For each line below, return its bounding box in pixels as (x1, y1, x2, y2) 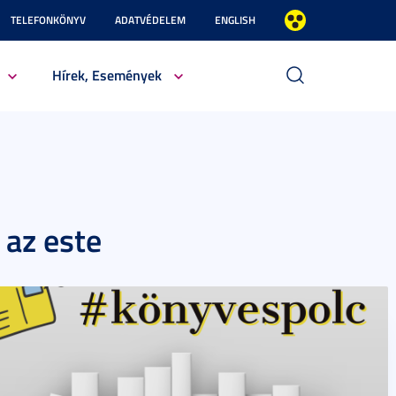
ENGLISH (215, 12, 255, 27)
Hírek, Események (51, 65, 162, 85)
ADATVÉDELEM (115, 12, 186, 27)
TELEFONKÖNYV (11, 12, 86, 27)
